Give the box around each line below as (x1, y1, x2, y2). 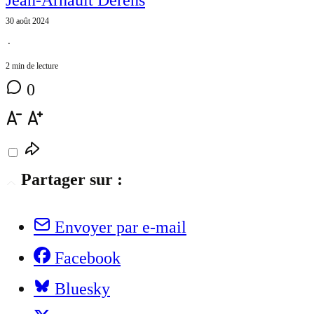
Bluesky (55, 279, 110, 298)
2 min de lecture (6, 60, 58, 71)
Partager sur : (21, 170, 123, 189)
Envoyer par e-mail (55, 217, 186, 236)
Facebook (55, 248, 121, 267)
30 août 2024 (6, 15, 49, 26)
